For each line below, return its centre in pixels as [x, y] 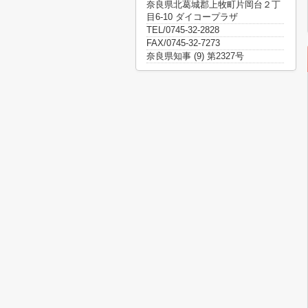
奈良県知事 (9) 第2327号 [195, 56]
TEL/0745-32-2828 [183, 30]
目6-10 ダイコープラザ [192, 17]
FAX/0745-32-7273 [183, 43]
